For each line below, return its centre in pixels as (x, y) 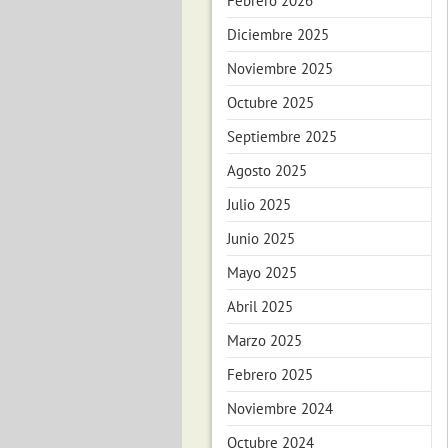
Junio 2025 (261, 238)
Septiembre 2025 (282, 136)
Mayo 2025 (262, 272)
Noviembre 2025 (280, 68)
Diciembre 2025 (278, 34)
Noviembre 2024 (280, 408)
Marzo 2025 (264, 340)
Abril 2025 (260, 306)
